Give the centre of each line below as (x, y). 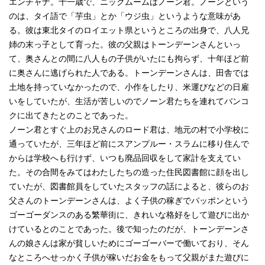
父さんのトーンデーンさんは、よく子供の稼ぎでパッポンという (129, 201)
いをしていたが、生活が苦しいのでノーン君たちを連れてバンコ (129, 101)
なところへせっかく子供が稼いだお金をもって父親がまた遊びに (129, 257)
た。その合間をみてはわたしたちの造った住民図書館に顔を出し (129, 172)
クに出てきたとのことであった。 (71, 115)
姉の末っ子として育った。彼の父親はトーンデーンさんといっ (125, 44)
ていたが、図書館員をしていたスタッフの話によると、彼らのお (129, 186)
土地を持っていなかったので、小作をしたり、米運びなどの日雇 (129, 87)
